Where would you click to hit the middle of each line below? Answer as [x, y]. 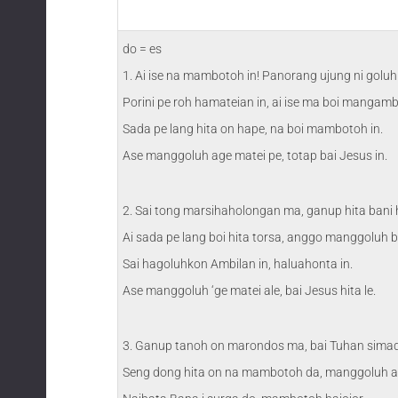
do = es [142, 49]
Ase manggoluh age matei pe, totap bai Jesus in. [255, 155]
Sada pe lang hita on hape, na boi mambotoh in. [253, 129]
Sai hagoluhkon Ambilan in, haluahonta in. [238, 264]
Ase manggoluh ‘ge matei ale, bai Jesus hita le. [249, 291]
